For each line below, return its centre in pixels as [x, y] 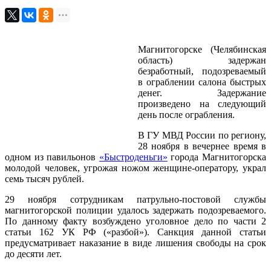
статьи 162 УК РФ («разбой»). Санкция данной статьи [135, 232]
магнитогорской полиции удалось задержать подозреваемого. [135, 210]
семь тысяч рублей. [44, 178]
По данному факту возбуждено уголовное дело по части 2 [135, 221]
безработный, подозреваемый [202, 71]
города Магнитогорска [217, 157]
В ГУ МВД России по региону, [202, 135]
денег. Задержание [202, 93]
